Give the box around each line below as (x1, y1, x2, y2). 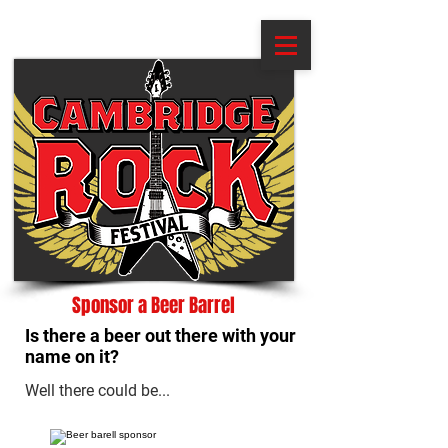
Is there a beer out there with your (25, 325, 296, 346)
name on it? (25, 346, 119, 367)
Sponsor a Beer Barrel (71, 291, 235, 319)
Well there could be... (25, 381, 170, 400)
